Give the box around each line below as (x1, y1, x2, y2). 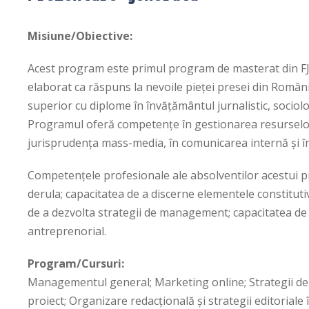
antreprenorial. (28, 223, 106, 239)
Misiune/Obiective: (28, 28, 132, 43)
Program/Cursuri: (28, 255, 124, 271)
